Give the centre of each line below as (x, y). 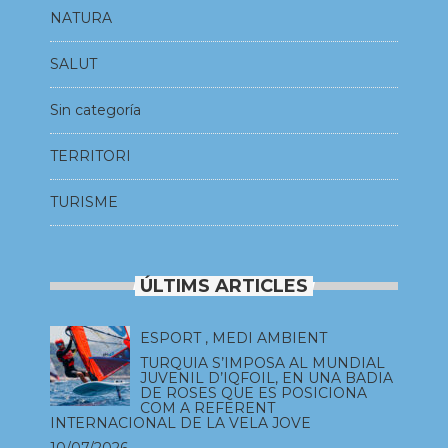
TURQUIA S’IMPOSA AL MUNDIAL (262, 362)
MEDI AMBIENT (269, 337)
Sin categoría (95, 109)
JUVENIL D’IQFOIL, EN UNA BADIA (266, 377)
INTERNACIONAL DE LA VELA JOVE (180, 422)
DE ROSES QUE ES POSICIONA (253, 392)
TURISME (84, 201)
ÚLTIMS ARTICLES (224, 285)
